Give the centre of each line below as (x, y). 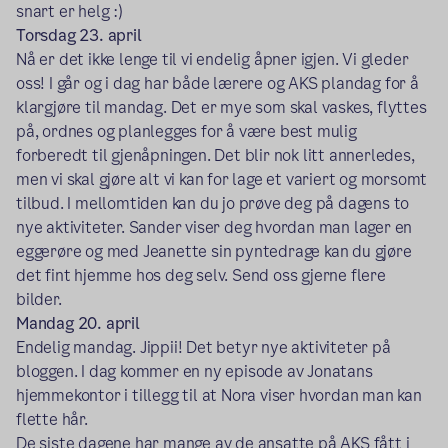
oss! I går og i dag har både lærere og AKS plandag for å (217, 84)
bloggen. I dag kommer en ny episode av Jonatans (194, 372)
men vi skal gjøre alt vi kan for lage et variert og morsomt (222, 180)
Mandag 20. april (78, 324)
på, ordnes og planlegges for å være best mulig (186, 132)
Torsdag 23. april (79, 36)
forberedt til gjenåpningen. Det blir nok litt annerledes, (215, 156)
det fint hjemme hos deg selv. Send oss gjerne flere (201, 276)
